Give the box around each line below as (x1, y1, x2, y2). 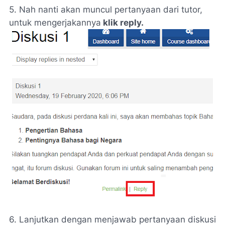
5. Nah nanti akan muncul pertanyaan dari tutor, (9, 5, 202, 15)
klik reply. (101, 18, 144, 28)
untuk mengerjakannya (9, 18, 101, 28)
